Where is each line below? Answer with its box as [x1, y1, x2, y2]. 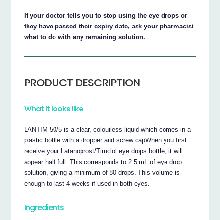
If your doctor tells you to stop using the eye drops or [24, 11, 188, 19]
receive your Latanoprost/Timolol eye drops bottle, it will [24, 147, 183, 155]
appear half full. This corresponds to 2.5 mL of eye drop [24, 158, 182, 165]
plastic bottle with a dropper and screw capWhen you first [24, 136, 187, 144]
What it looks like [24, 103, 83, 115]
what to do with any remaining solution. [24, 33, 146, 41]
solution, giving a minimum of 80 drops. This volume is [24, 168, 180, 176]
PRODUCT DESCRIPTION [24, 75, 140, 91]
